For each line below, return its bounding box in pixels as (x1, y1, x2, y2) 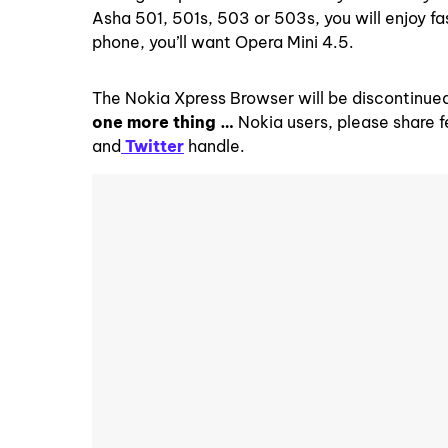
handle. (184, 136, 245, 156)
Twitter (121, 136, 184, 156)
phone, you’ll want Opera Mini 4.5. (92, 32, 354, 52)
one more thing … (92, 112, 238, 132)
